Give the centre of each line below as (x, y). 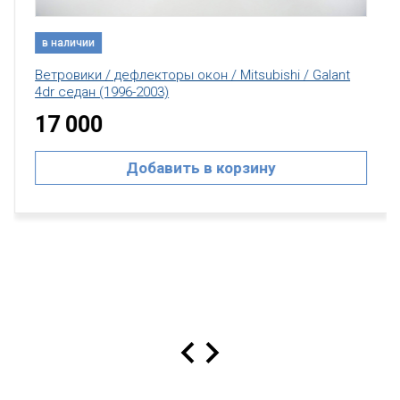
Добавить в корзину (200, 168)
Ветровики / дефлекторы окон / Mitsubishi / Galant (192, 75)
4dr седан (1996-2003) (101, 92)
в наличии (67, 43)
